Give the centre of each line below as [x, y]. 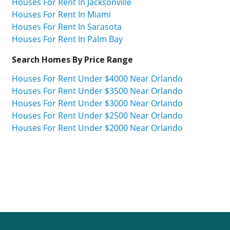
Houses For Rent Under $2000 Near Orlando [97, 128]
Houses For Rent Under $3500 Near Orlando [97, 91]
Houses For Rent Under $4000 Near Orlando [97, 78]
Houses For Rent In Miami [61, 14]
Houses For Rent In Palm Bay [67, 39]
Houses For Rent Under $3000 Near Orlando [97, 103]
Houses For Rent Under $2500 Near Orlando [97, 115]
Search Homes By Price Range [72, 59]
